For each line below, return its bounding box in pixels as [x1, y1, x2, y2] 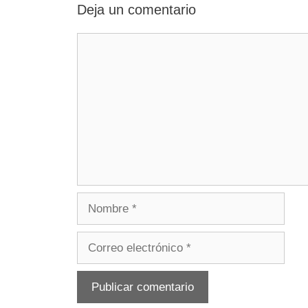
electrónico [76, 250, 133, 264]
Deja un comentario [77, 2, 196, 18]
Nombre [76, 194, 117, 208]
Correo [76, 233, 111, 247]
